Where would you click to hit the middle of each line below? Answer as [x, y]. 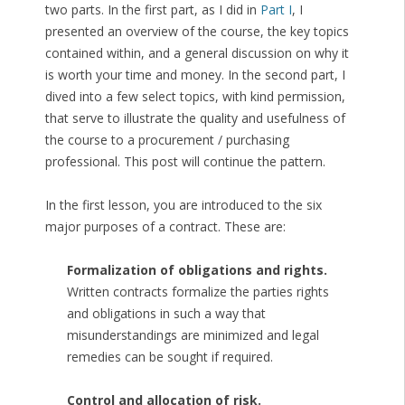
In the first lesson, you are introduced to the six [183, 205]
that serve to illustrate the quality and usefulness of [195, 118]
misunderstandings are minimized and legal [193, 335]
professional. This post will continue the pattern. [185, 162]
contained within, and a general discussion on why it [197, 53]
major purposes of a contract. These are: [165, 227]
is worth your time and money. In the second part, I [195, 75]
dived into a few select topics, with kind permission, [195, 97]
